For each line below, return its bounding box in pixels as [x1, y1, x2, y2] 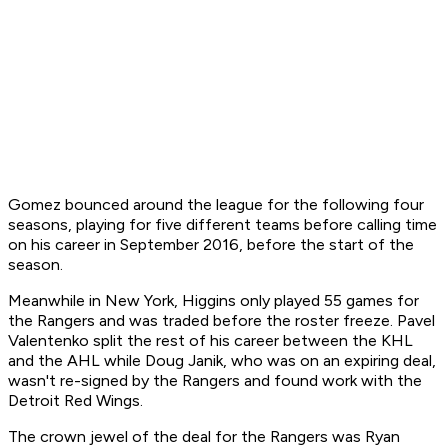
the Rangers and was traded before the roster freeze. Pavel [8, 311, 435, 331]
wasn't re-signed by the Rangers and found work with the [8, 371, 422, 391]
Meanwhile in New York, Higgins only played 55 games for [8, 291, 419, 311]
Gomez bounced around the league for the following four [8, 195, 424, 215]
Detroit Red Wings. [8, 391, 147, 411]
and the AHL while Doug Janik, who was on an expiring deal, [8, 351, 436, 371]
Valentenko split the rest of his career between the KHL [8, 331, 413, 351]
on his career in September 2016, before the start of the [8, 235, 414, 255]
